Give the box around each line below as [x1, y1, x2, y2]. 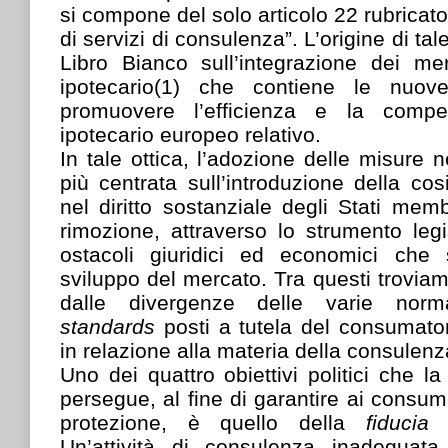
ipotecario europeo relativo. [60, 122, 321, 146]
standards [60, 314, 164, 338]
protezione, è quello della [60, 410, 366, 434]
